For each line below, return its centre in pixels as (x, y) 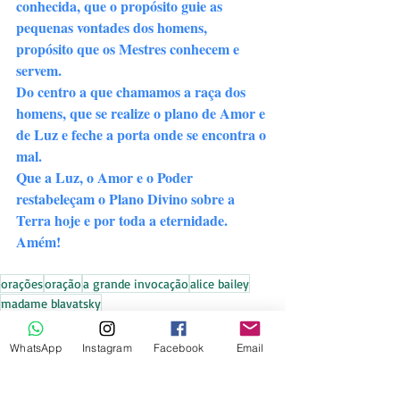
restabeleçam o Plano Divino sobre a (127, 199)
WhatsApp (36, 347)
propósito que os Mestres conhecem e (129, 49)
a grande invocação (136, 283)
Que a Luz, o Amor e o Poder (106, 177)
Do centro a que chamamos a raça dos (133, 92)
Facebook (179, 347)
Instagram (107, 347)
